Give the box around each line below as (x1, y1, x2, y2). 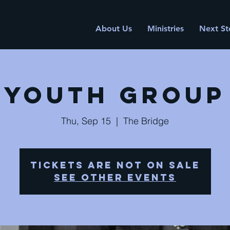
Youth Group (4, 80, 226, 109)
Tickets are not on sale (30, 159, 200, 171)
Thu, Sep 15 (61, 115, 111, 127)
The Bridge (123, 115, 169, 127)
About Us (95, 24, 132, 33)
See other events (54, 171, 176, 183)
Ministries (147, 24, 184, 33)
